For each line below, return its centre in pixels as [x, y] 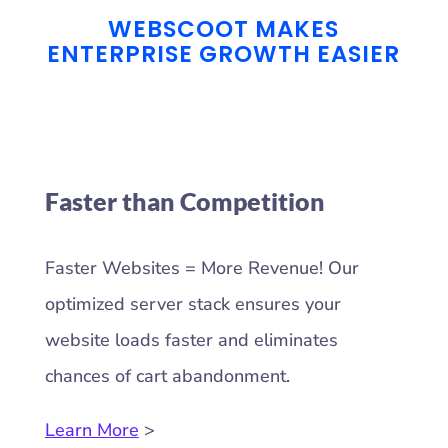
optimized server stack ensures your [192, 304]
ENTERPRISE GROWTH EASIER [224, 54]
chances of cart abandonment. [167, 376]
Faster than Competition [184, 201]
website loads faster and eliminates [191, 340]
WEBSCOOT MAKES [224, 29]
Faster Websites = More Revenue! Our [201, 268]
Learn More [91, 430]
